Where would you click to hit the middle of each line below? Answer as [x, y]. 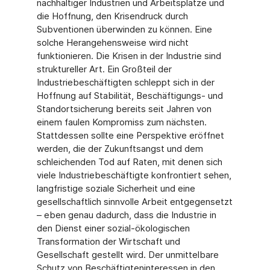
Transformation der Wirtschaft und [108, 241]
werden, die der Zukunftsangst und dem [120, 149]
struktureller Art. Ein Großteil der [104, 69]
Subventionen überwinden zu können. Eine [124, 29]
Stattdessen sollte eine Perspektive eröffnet [130, 135]
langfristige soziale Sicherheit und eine [116, 188]
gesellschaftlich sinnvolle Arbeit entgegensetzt [134, 202]
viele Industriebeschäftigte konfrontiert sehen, [134, 175]
